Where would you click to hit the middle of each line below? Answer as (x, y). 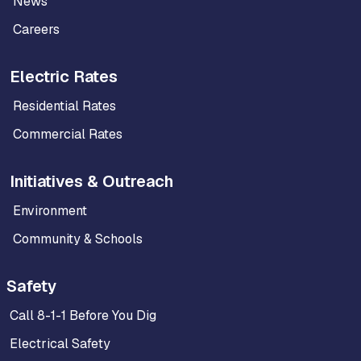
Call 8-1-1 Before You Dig (83, 316)
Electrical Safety (60, 344)
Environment (50, 211)
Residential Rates (64, 106)
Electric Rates (64, 77)
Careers (36, 30)
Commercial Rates (68, 135)
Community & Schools (78, 239)
